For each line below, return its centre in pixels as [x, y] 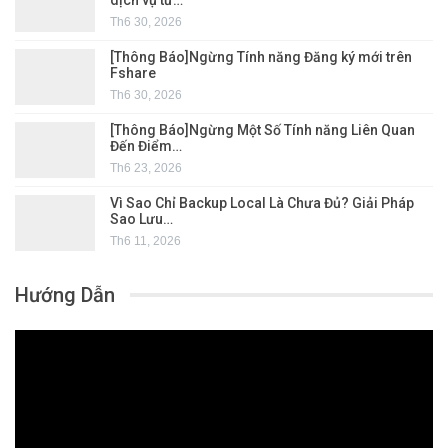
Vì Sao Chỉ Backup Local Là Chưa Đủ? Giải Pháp [262, 202]
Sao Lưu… [141, 218]
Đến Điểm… [146, 145]
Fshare [133, 72]
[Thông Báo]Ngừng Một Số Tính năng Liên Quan [262, 129]
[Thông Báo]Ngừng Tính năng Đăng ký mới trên [261, 56]
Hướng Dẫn [65, 294]
